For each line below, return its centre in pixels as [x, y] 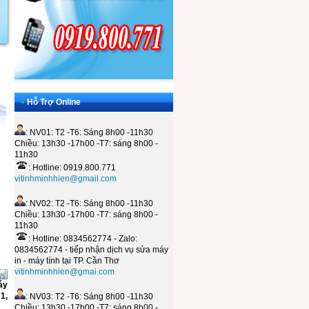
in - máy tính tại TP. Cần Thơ [67, 261]
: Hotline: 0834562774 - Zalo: [83, 239]
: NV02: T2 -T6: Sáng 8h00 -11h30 [89, 203]
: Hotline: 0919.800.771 [72, 168]
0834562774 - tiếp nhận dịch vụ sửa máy [91, 250]
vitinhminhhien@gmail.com [66, 179]
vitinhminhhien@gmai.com [64, 272]
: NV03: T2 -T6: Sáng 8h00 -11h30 [89, 297]
